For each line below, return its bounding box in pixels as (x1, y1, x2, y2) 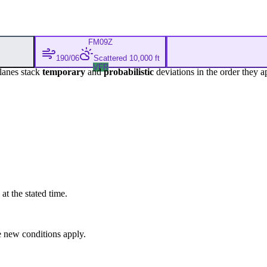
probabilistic (104, 66, 154, 77)
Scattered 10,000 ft (93, 53, 160, 63)
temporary (42, 66, 85, 77)
